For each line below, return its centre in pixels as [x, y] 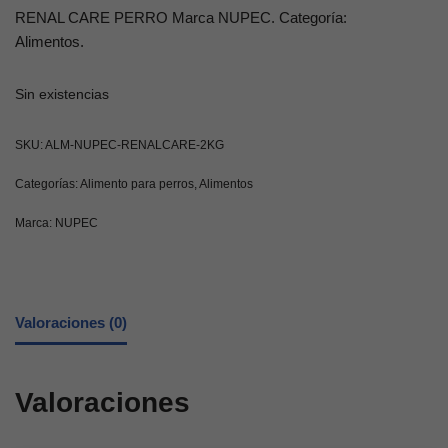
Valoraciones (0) [71, 322]
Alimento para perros [137, 183]
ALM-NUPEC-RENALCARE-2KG [134, 144]
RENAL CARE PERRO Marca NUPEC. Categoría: [181, 17]
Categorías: [47, 183]
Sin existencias [62, 94]
